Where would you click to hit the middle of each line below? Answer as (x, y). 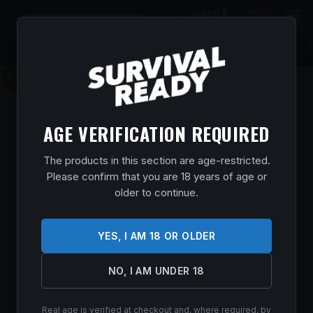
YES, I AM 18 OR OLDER (156, 235)
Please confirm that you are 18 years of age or (156, 176)
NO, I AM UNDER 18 (156, 270)
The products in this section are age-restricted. (156, 160)
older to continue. (156, 192)
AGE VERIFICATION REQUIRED (156, 133)
